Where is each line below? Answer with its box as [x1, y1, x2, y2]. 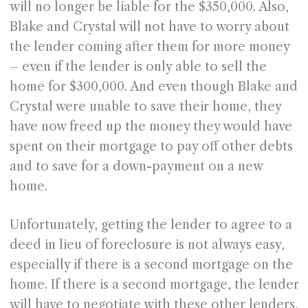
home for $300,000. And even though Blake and [9, 79, 298, 95]
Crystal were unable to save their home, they [9, 99, 281, 115]
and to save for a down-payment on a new [9, 159, 263, 175]
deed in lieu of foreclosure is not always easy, [9, 237, 285, 253]
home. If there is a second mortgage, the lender [9, 277, 299, 293]
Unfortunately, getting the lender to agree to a [9, 217, 292, 233]
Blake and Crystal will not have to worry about [9, 19, 289, 35]
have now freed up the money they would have [9, 119, 292, 135]
